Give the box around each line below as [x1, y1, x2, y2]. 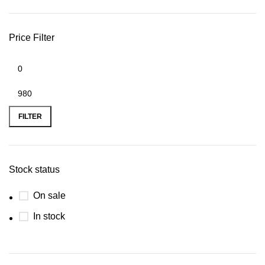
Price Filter [9, 33, 54, 43]
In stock [33, 211, 65, 221]
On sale [33, 190, 66, 201]
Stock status [9, 164, 60, 174]
